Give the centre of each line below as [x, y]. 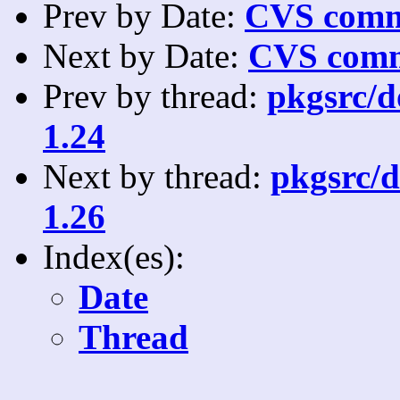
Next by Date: [146, 55]
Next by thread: [157, 176]
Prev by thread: [155, 96]
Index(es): [114, 256]
